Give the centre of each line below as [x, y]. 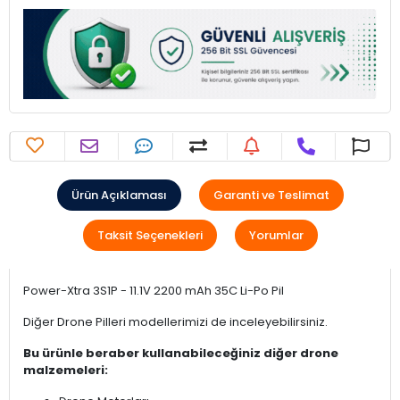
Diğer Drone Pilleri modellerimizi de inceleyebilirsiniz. [175, 321]
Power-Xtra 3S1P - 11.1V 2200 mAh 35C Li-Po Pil [154, 290]
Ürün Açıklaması [119, 195]
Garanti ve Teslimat [271, 195]
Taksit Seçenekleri [150, 235]
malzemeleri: [66, 370]
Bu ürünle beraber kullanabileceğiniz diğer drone [181, 353]
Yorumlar [276, 235]
